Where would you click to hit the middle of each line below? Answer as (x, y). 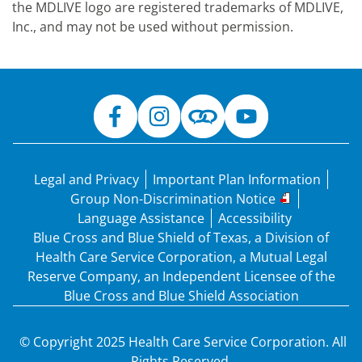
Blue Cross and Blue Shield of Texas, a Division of (181, 238)
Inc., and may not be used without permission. (154, 27)
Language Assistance (141, 218)
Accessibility (255, 218)
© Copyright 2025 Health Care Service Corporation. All (181, 342)
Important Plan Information (237, 179)
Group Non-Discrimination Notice (173, 199)
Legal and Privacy (86, 179)
